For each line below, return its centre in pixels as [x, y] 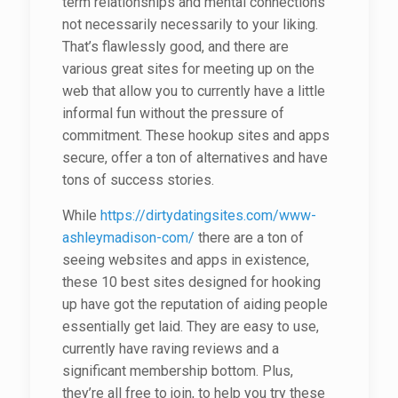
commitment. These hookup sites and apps [195, 135]
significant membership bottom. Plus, [177, 371]
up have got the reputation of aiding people [195, 304]
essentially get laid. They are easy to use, [190, 326]
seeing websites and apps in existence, [185, 260]
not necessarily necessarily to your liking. [190, 24]
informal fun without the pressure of [173, 113]
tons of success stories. [138, 180]
